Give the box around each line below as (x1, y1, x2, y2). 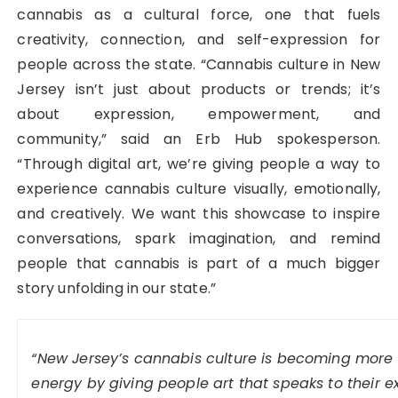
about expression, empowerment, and (17, 104, 381, 125)
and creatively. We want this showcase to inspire (17, 203, 381, 225)
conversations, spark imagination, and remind (17, 228, 381, 250)
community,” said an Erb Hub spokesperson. (17, 129, 381, 150)
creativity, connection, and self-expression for (17, 29, 381, 51)
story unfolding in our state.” (17, 278, 216, 299)
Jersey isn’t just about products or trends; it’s (17, 79, 381, 100)
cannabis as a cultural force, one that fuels (17, 4, 381, 26)
